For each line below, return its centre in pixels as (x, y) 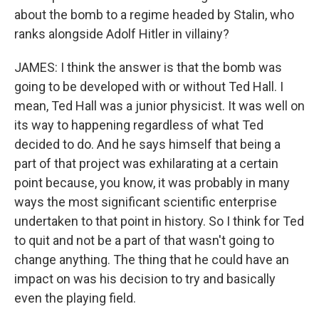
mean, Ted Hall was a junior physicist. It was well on (159, 106)
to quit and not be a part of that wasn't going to (144, 240)
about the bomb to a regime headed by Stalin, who (154, 15)
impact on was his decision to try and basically (145, 279)
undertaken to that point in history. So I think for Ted (159, 221)
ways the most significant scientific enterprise (146, 202)
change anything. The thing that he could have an (152, 260)
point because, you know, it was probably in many (152, 183)
